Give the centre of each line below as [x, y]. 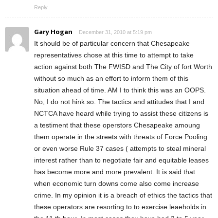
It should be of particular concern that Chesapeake [112, 43]
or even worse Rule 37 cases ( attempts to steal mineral [120, 148]
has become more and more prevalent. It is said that [115, 172]
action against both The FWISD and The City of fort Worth [123, 66]
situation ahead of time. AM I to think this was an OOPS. [120, 90]
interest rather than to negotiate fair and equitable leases [121, 160]
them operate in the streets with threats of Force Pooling [121, 136]
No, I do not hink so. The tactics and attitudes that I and [119, 101]
